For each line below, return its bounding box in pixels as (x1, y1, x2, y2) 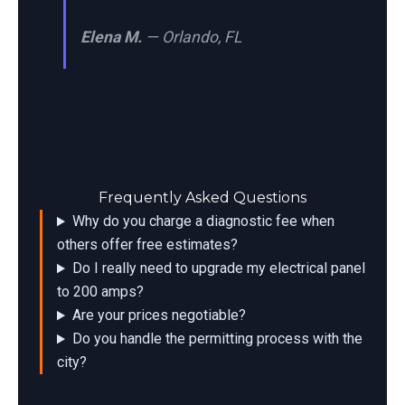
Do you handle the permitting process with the (71, 330, 363, 348)
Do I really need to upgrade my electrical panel (71, 259, 365, 278)
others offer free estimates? (57, 236, 238, 254)
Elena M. (80, 27, 143, 46)
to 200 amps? (57, 283, 144, 301)
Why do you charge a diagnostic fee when (71, 212, 334, 231)
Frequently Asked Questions (99, 189, 306, 207)
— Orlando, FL (142, 27, 242, 46)
